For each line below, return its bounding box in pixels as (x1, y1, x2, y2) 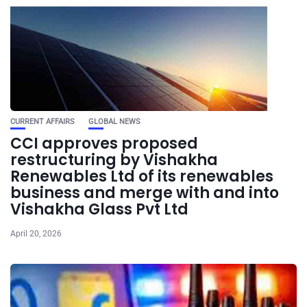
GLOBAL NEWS (88, 116, 140, 126)
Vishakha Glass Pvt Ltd (10, 198, 188, 220)
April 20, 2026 (10, 228, 62, 238)
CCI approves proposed (10, 132, 198, 154)
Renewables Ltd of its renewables (10, 165, 273, 187)
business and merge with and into (10, 182, 279, 204)
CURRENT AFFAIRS (10, 116, 75, 126)
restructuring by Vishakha (10, 149, 218, 171)
